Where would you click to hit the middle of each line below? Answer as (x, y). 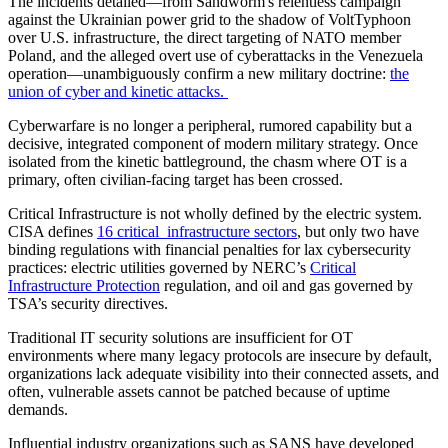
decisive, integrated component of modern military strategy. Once (213, 143)
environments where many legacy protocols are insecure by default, (220, 355)
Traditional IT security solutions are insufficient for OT (180, 337)
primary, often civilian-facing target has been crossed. (177, 179)
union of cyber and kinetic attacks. (118, 91)
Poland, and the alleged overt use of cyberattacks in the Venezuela (215, 55)
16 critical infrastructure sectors (197, 231)
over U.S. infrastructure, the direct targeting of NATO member (204, 37)
